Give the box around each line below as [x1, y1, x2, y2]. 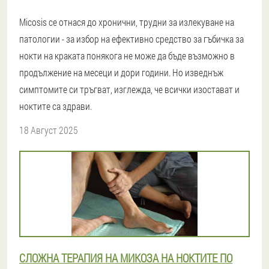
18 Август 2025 [19, 124, 78, 136]
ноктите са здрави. [19, 100, 92, 112]
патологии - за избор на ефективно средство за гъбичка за [19, 32, 244, 45]
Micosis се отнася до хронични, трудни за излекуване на [19, 16, 234, 28]
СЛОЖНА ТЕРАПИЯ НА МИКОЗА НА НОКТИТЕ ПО [19, 250, 232, 265]
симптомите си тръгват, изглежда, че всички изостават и [19, 83, 240, 95]
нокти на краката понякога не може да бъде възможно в [19, 49, 235, 62]
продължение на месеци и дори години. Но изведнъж [19, 66, 223, 79]
